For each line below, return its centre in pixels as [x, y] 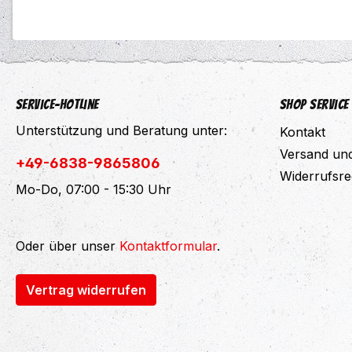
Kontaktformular [168, 246]
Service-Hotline [57, 104]
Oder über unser [68, 246]
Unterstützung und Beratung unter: [121, 131]
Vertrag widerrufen [86, 290]
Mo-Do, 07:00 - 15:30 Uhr [93, 190]
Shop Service [314, 104]
